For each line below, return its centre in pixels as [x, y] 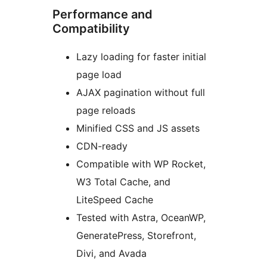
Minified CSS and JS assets [138, 128]
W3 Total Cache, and [123, 181]
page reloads [106, 110]
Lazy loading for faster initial [141, 56]
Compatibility [91, 28]
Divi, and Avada [111, 253]
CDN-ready [102, 146]
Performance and [103, 14]
